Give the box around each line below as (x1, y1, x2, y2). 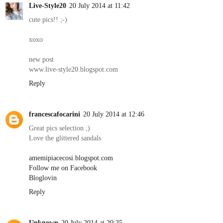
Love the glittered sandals (29, 133, 101, 142)
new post (29, 55, 54, 63)
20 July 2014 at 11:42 (69, 1, 130, 9)
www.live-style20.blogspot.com (29, 65, 118, 73)
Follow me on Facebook (29, 163, 97, 172)
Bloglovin (29, 173, 57, 182)
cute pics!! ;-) (29, 15, 67, 23)
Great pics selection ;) (29, 123, 90, 132)
